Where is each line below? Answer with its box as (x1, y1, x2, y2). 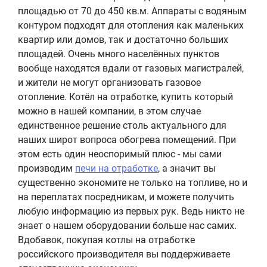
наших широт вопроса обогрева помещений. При (18, 133, 236, 145)
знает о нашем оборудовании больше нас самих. (18, 219, 237, 231)
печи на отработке (75, 162, 158, 174)
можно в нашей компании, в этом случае (18, 105, 201, 117)
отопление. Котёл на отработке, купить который (18, 91, 233, 103)
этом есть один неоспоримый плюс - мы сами (18, 148, 222, 160)
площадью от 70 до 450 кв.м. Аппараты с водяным (18, 5, 247, 17)
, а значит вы (158, 162, 216, 174)
